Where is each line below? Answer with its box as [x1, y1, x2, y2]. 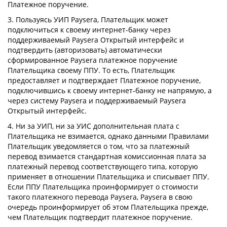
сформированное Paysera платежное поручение [8, 55, 177, 65]
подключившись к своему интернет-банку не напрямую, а [8, 86, 212, 95]
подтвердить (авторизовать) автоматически [8, 45, 162, 55]
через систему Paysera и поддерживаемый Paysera [8, 96, 186, 105]
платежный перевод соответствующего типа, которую [8, 162, 198, 171]
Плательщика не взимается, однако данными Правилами [8, 131, 209, 141]
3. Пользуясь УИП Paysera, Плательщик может [8, 15, 168, 24]
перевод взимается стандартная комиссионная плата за [8, 152, 206, 161]
